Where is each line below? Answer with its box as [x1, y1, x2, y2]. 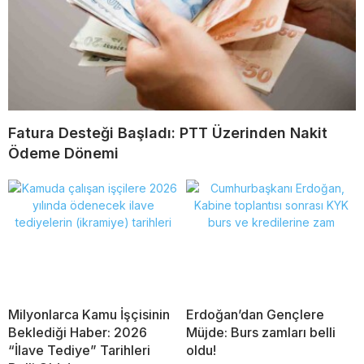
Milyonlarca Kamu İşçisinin [8, 305, 170, 323]
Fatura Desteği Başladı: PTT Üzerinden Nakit [8, 123, 327, 141]
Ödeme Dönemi [8, 144, 119, 162]
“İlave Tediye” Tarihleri [8, 341, 150, 358]
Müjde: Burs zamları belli [186, 323, 336, 340]
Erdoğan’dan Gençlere [186, 305, 324, 323]
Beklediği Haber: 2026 [8, 323, 147, 340]
